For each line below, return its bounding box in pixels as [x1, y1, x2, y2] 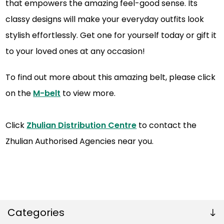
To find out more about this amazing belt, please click [5, 71, 216, 83]
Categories [7, 205, 64, 219]
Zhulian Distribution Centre [26, 119, 137, 131]
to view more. [60, 87, 116, 99]
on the [5, 87, 33, 99]
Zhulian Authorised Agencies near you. [5, 135, 154, 147]
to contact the [136, 119, 197, 131]
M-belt [33, 87, 61, 99]
